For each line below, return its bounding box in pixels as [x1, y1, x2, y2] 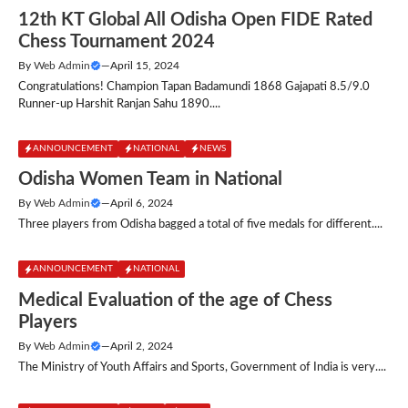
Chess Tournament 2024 [18, 32, 215, 51]
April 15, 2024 [110, 59, 179, 71]
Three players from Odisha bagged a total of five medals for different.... [18, 219, 382, 230]
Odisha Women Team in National [18, 170, 282, 189]
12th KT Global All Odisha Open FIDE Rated [18, 10, 372, 29]
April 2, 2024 [110, 340, 173, 352]
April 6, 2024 [110, 198, 173, 209]
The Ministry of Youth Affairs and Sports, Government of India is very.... [18, 361, 386, 373]
